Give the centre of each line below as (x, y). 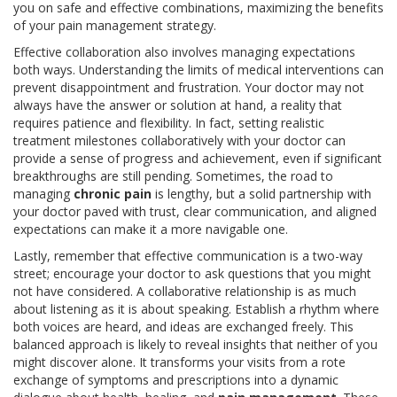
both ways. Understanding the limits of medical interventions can (198, 70)
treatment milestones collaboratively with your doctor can (179, 141)
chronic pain (113, 194)
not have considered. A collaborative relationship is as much (185, 292)
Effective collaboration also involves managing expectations (184, 52)
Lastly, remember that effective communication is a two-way (188, 256)
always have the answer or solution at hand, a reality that (178, 105)
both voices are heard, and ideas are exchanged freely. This (183, 327)
